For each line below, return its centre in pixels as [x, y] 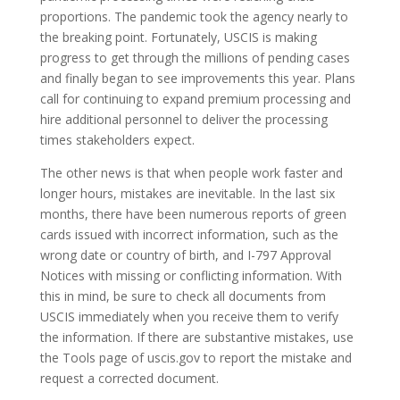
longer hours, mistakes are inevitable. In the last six [187, 193]
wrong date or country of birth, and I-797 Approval [185, 255]
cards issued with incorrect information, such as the [189, 234]
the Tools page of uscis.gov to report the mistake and [196, 358]
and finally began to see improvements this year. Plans [197, 78]
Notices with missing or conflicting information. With [191, 275]
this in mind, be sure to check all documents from [183, 296]
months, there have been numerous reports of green [193, 214]
